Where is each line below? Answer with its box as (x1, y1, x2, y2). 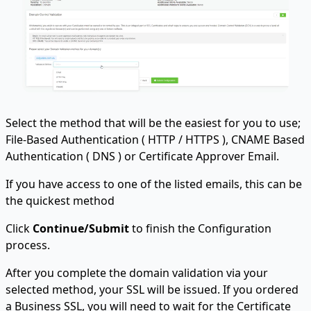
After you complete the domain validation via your (6, 264, 268, 280)
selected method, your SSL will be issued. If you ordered (6, 281, 299, 297)
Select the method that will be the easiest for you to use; (6, 115, 301, 131)
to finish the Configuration (129, 220, 271, 236)
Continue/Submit (33, 220, 129, 236)
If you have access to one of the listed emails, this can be (6, 176, 302, 192)
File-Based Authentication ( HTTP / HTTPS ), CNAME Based (6, 131, 305, 147)
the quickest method (6, 192, 115, 208)
